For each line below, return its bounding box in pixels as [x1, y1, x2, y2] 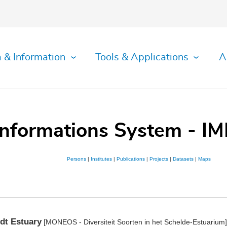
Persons [67, 156, 86, 162]
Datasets [173, 156, 194, 162]
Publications [117, 156, 145, 162]
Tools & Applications [95, 52, 189, 63]
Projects [149, 156, 168, 162]
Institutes [91, 156, 112, 162]
